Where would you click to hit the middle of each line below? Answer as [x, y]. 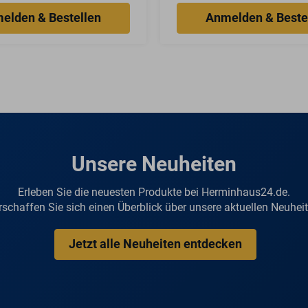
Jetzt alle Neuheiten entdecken [155, 244]
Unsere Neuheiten [154, 164]
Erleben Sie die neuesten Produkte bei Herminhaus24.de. [154, 192]
